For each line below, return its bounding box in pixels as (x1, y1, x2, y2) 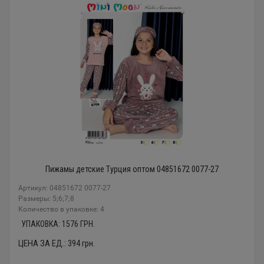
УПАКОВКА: (21, 219, 62, 229)
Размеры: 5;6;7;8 (18, 194, 74, 203)
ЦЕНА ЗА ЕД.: (18, 237, 68, 249)
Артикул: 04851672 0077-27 (18, 183, 111, 192)
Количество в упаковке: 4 (18, 204, 104, 213)
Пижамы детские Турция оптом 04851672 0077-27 (45, 164, 219, 174)
